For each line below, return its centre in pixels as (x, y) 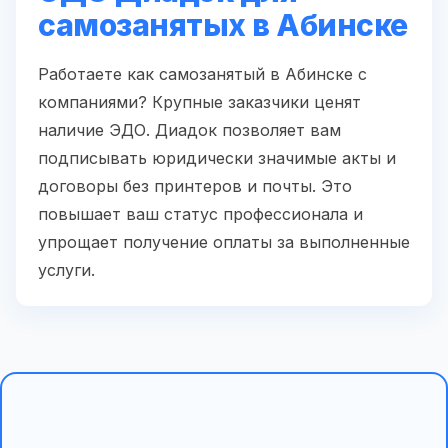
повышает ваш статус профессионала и (200, 213)
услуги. (66, 269)
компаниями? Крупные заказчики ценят (199, 101)
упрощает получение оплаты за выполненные (224, 241)
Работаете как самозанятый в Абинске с (202, 73)
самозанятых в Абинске (223, 24)
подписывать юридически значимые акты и (217, 157)
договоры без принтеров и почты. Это (195, 185)
